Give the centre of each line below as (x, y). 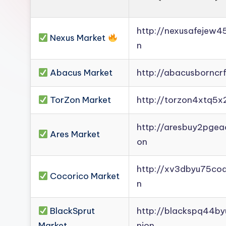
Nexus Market (78, 38)
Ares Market (74, 134)
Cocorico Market (84, 176)
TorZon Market (80, 100)
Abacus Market (80, 73)
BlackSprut (72, 211)
